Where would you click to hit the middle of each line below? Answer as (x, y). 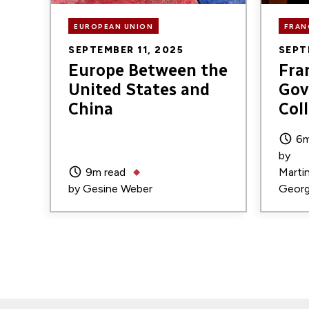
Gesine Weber (118, 188)
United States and (139, 89)
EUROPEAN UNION (113, 26)
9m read (106, 172)
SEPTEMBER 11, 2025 (126, 50)
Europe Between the (148, 70)
